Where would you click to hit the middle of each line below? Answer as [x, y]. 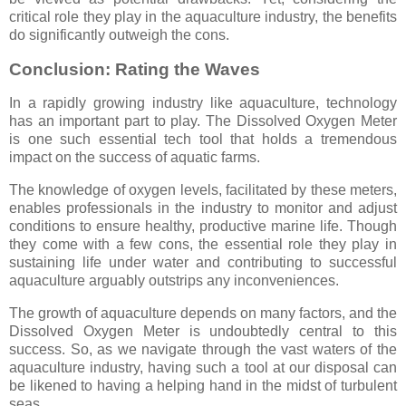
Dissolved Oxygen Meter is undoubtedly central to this [203, 332]
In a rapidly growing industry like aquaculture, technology [203, 103]
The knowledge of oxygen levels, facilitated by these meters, [203, 190]
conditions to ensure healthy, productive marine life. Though [203, 227]
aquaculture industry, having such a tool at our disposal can [203, 368]
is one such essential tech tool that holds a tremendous [203, 140]
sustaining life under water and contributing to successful [203, 263]
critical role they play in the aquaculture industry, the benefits [203, 16]
